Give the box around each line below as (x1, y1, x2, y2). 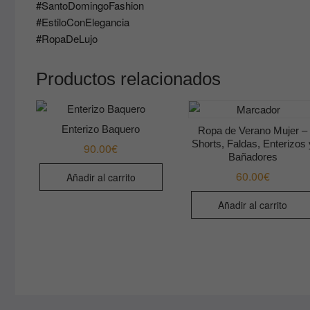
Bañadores (228, 150, 277, 163)
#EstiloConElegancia (36, 15, 129, 30)
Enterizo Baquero (62, 122, 140, 135)
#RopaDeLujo (36, 31, 98, 46)
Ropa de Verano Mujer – (198, 124, 308, 136)
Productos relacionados (36, 69, 221, 90)
